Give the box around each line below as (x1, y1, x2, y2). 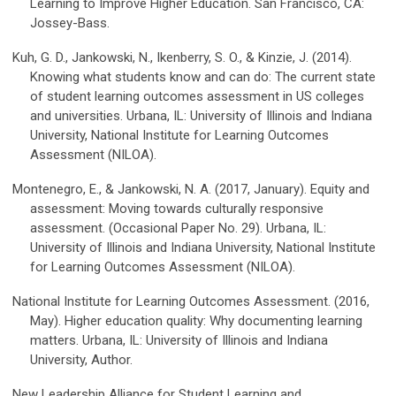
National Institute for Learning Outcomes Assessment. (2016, (12, 293, 369, 310)
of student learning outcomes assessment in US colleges (30, 88, 364, 105)
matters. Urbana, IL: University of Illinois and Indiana (30, 332, 328, 349)
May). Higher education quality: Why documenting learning (30, 313, 362, 330)
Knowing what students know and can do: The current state (30, 69, 376, 86)
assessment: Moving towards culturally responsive (30, 201, 324, 217)
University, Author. (30, 352, 133, 369)
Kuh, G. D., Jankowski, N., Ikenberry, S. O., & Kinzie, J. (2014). (12, 49, 352, 66)
